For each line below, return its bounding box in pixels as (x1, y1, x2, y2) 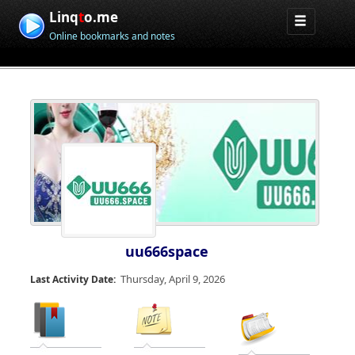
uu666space (125, 242, 208, 261)
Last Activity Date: (30, 273, 116, 286)
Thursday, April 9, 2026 (120, 272, 225, 286)
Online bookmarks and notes (49, 29, 176, 43)
